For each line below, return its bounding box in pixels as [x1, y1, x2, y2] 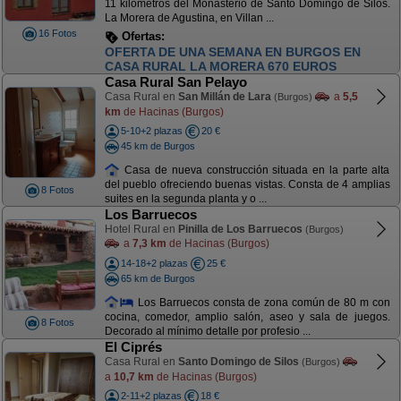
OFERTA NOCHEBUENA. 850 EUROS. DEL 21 [104, 45, 373, 60]
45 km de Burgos [120, 140, 195, 151]
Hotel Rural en [104, 223, 178, 235]
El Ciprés [104, 339, 162, 354]
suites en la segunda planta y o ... [104, 192, 267, 206]
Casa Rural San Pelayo [104, 74, 247, 90]
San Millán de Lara [177, 90, 271, 103]
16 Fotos [38, 28, 77, 38]
